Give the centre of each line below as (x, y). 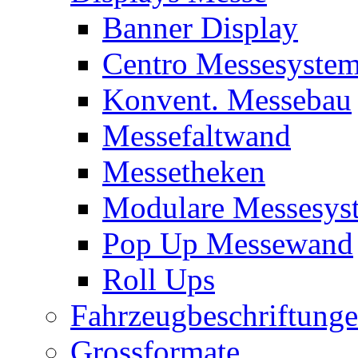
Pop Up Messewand (228, 243)
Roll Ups (159, 279)
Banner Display (200, 27)
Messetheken (184, 171)
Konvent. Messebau (227, 99)
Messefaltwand (197, 135)
